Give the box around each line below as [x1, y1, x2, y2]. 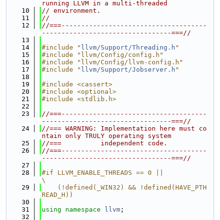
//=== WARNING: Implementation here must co [42, 125, 207, 132]
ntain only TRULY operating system [42, 132, 171, 139]
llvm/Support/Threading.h [81, 44, 175, 51]
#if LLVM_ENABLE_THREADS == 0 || [42, 169, 164, 176]
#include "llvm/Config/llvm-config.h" [42, 58, 183, 66]
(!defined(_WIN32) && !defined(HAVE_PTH [42, 184, 207, 191]
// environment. [42, 7, 101, 14]
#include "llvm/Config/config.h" [42, 51, 164, 58]
